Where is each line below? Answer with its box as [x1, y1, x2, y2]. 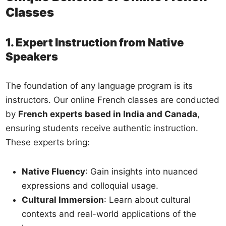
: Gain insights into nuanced [85, 166, 199, 177]
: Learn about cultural [104, 194, 191, 205]
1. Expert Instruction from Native [6, 35, 184, 49]
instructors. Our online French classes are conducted [6, 94, 220, 105]
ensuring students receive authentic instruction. [6, 123, 199, 133]
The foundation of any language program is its [6, 80, 193, 91]
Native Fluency [22, 166, 86, 177]
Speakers [6, 49, 59, 63]
